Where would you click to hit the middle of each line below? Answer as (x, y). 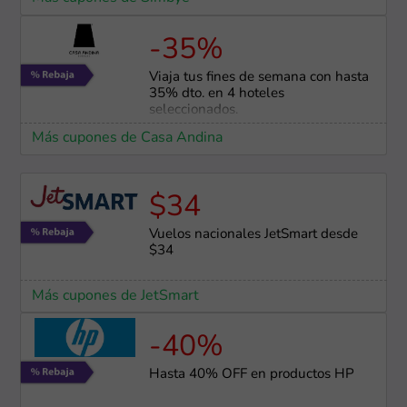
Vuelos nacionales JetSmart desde (253, 234)
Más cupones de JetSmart (115, 295)
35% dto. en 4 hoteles (216, 94)
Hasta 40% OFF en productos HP (251, 374)
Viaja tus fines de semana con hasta (258, 77)
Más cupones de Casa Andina (127, 138)
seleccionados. (193, 110)
